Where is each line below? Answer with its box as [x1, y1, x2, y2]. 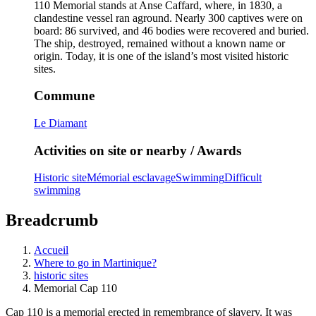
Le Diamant [34, 116, 87, 129]
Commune [34, 88, 95, 104]
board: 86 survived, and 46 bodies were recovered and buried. [34, 24, 309, 37]
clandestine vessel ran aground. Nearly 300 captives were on [34, 11, 303, 24]
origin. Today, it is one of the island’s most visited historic [34, 49, 288, 62]
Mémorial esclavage [87, 171, 176, 184]
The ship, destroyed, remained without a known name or [34, 37, 285, 49]
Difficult [224, 171, 262, 184]
